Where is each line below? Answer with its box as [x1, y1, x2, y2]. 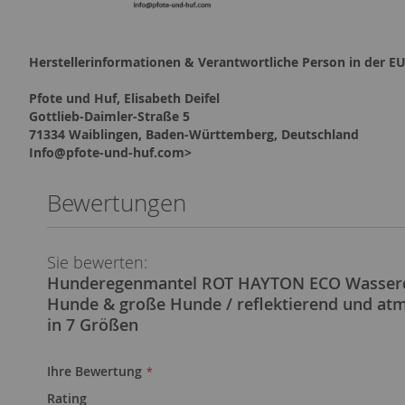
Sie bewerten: [47, 251, 147, 273]
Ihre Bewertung [47, 363, 142, 380]
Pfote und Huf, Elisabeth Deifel [29, 89, 220, 107]
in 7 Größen [47, 314, 138, 335]
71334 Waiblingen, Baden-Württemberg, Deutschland [29, 126, 359, 143]
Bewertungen [47, 187, 186, 219]
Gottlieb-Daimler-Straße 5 [29, 108, 190, 125]
